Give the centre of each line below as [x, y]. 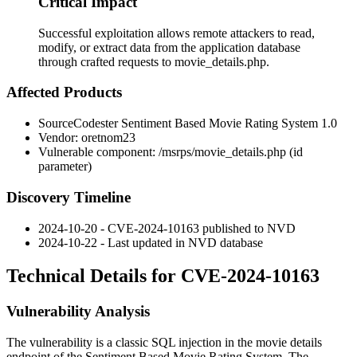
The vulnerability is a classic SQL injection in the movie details [164, 343]
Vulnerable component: [98, 152]
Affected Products [64, 92]
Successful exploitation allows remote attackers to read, [177, 33]
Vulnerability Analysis [78, 312]
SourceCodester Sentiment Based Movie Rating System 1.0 [188, 124]
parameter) [65, 167]
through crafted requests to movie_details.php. [154, 61]
